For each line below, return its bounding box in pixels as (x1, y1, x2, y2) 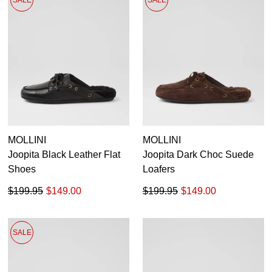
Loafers (143, 164, 175, 175)
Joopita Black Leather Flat (8, 149, 120, 160)
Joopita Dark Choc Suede (143, 149, 254, 160)
